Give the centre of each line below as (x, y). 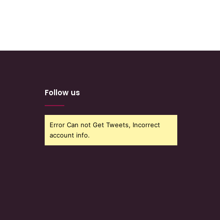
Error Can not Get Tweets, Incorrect (105, 125)
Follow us (62, 93)
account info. (70, 135)
